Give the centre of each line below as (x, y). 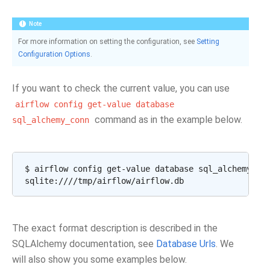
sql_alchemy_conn (51, 120)
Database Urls (186, 244)
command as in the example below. (167, 120)
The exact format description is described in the (115, 228)
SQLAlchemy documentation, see (84, 244)
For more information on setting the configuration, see (107, 42)
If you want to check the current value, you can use (121, 88)
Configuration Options (54, 54)
